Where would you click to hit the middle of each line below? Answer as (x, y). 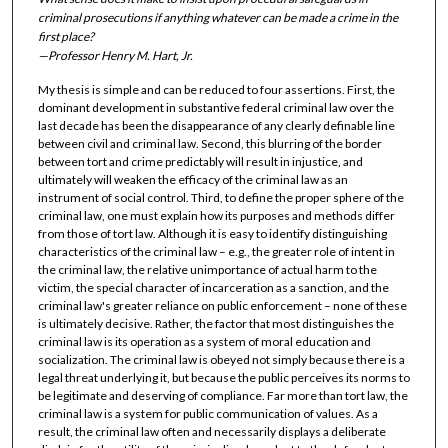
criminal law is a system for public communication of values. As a (207, 413)
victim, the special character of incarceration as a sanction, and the (213, 287)
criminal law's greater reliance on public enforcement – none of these (222, 305)
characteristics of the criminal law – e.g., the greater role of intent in (216, 251)
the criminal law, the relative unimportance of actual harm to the (207, 269)
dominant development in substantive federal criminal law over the (215, 107)
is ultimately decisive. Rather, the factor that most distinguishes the (215, 323)
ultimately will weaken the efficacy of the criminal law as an (192, 179)
